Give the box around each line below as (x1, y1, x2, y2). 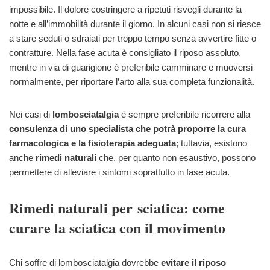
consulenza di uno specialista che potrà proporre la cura (9, 124, 246, 134)
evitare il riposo (161, 257, 226, 268)
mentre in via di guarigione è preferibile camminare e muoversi (9, 62, 253, 73)
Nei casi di (9, 109, 52, 120)
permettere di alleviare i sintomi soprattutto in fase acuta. (9, 167, 230, 178)
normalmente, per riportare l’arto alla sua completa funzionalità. (9, 77, 254, 87)
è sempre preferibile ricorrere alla (119, 109, 250, 120)
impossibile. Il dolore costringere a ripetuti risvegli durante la (9, 4, 242, 15)
